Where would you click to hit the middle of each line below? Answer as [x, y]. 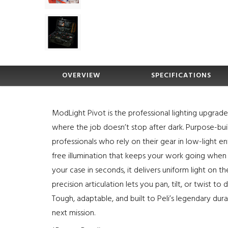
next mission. [74, 213]
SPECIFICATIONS [181, 76]
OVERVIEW [81, 76]
